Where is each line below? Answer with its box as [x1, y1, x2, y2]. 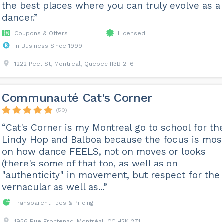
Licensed [117, 30, 145, 37]
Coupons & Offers [14, 30, 68, 37]
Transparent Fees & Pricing [14, 199, 93, 206]
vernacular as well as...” [1, 181, 107, 193]
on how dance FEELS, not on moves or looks [1, 146, 206, 157]
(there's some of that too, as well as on [1, 158, 178, 169]
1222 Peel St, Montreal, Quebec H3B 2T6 [14, 60, 134, 67]
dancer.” [1, 12, 38, 23]
